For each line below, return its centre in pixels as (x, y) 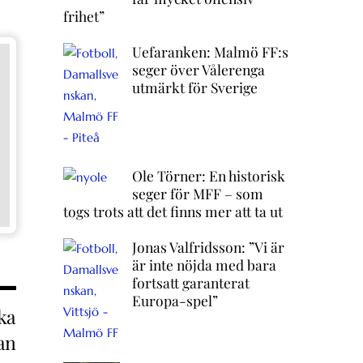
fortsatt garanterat (190, 283)
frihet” (83, 16)
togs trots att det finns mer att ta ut (173, 211)
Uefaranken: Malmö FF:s (210, 52)
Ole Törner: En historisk (208, 176)
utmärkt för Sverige (194, 88)
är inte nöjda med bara (204, 265)
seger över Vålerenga (198, 70)
